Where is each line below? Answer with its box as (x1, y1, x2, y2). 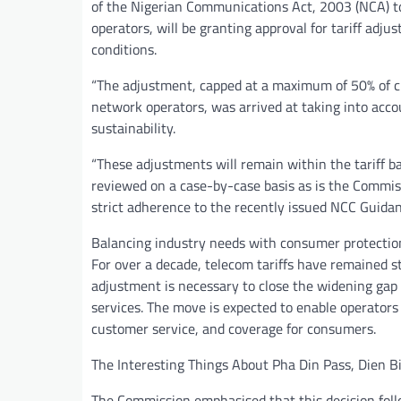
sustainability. (91, 116, 175, 139)
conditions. (91, 38, 157, 60)
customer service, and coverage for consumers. (91, 317, 376, 339)
